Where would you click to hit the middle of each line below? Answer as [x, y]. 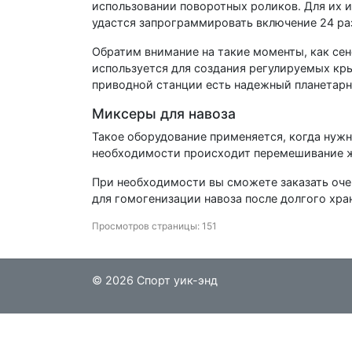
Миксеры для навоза [164, 113]
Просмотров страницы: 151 [154, 225]
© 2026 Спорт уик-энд [155, 280]
